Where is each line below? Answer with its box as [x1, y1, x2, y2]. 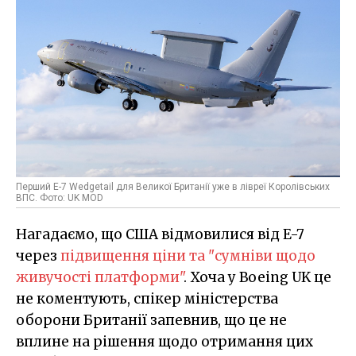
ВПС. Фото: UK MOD [16, 192, 103, 204]
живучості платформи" [16, 269, 184, 287]
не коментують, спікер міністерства [16, 290, 278, 308]
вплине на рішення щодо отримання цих [16, 333, 313, 351]
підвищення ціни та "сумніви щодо [60, 247, 315, 265]
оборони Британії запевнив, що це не [16, 311, 287, 330]
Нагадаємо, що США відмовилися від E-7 [16, 226, 304, 244]
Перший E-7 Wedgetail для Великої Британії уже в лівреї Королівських [16, 181, 330, 193]
